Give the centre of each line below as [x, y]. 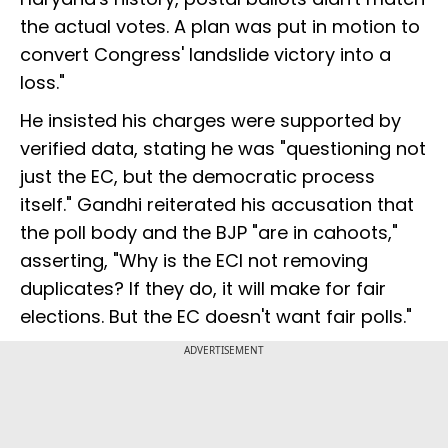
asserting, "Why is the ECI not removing [194, 261]
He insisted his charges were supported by [210, 121]
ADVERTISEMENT [224, 350]
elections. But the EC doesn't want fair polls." [216, 317]
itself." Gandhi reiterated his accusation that [217, 205]
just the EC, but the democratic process [197, 177]
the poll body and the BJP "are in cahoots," [209, 233]
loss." [42, 83]
